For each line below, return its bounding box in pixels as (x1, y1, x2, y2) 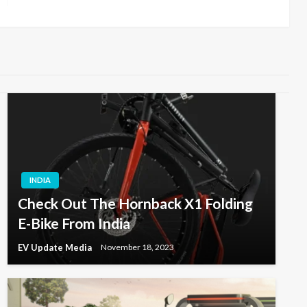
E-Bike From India (17, 214, 130, 232)
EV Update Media (17, 241, 94, 253)
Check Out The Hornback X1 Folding (17, 194, 253, 212)
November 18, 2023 (100, 242, 174, 253)
